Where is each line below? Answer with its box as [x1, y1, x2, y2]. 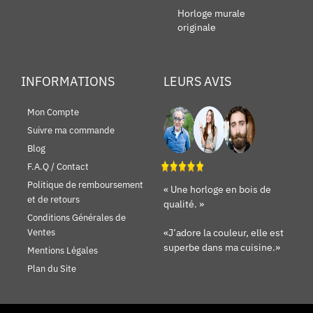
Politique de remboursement [27, 179, 143, 191]
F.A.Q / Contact [27, 161, 89, 173]
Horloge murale [177, 7, 245, 20]
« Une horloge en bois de [163, 183, 271, 196]
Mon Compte [27, 106, 79, 119]
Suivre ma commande [27, 124, 115, 137]
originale [177, 21, 216, 34]
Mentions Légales [27, 245, 98, 257]
